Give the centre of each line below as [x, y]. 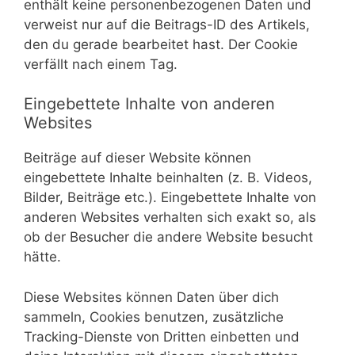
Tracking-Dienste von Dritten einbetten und [162, 336]
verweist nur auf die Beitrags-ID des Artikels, [167, 24]
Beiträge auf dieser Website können [137, 158]
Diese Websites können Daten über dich [151, 297]
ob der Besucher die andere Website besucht [168, 237]
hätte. [42, 257]
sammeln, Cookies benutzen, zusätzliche [154, 317]
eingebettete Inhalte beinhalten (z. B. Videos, [168, 177]
